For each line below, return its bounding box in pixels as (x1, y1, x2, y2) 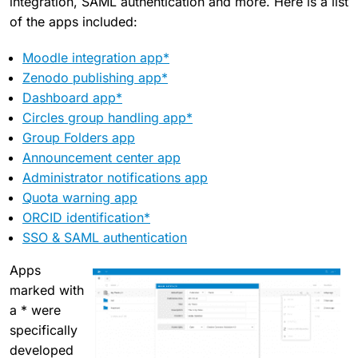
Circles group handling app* (22, 109, 193, 126)
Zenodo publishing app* (22, 70, 168, 86)
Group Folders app (22, 129, 135, 146)
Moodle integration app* (22, 50, 169, 66)
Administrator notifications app (22, 169, 208, 186)
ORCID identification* (22, 209, 150, 226)
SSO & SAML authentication (22, 229, 187, 246)
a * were (10, 302, 61, 319)
